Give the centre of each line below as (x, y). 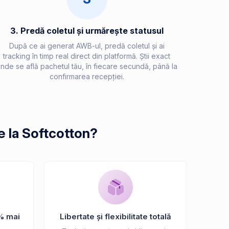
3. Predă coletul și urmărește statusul (87, 30)
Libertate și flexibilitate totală (116, 217)
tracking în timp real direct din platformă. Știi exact (87, 56)
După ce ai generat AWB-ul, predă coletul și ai (87, 45)
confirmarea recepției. (87, 76)
